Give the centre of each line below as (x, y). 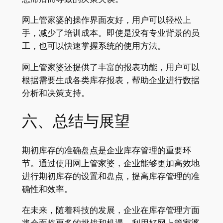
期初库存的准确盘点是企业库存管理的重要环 (106, 150)
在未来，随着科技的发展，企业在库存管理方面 (111, 210)
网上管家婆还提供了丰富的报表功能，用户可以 (111, 67)
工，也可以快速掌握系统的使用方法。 (94, 46)
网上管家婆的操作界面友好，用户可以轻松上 (106, 20)
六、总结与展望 (76, 121)
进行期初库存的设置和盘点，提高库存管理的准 (111, 176)
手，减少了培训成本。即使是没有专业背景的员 (111, 33)
